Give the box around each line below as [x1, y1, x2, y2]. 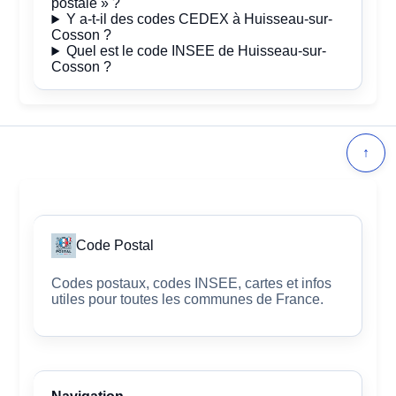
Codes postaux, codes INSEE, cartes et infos [51, 276, 332, 292]
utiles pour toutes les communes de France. [51, 292, 324, 308]
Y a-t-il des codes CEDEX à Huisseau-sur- [66, 11, 333, 27]
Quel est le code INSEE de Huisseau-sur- [66, 43, 327, 59]
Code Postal [76, 238, 155, 254]
